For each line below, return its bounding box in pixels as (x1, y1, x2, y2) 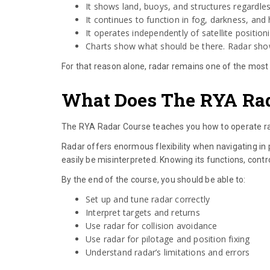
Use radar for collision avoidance (86, 220, 218, 232)
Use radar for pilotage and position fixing (86, 233, 250, 245)
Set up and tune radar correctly (86, 193, 210, 206)
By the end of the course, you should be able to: (61, 175, 246, 185)
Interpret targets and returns (86, 207, 200, 219)
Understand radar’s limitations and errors (86, 246, 250, 259)
